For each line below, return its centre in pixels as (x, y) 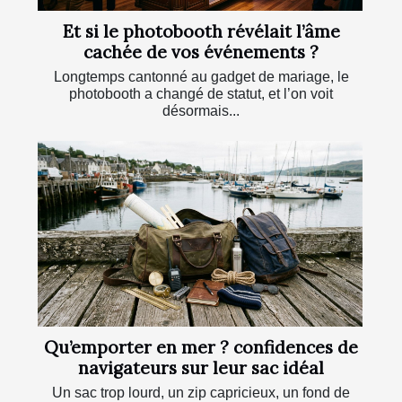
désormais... (201, 111)
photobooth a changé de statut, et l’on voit (201, 94)
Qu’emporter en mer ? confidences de (201, 348)
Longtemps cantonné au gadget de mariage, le (201, 77)
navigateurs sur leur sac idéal (201, 368)
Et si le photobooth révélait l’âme (201, 32)
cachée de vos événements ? (201, 52)
